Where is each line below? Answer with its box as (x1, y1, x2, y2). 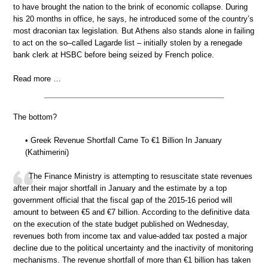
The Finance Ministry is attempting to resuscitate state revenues (29, 171, 252, 181)
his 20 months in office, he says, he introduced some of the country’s (13, 14, 254, 24)
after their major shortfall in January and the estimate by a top (13, 183, 227, 193)
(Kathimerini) (25, 148, 69, 157)
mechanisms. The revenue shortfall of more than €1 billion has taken (13, 255, 251, 264)
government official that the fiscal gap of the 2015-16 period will (13, 195, 232, 205)
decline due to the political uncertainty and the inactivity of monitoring (13, 243, 253, 252)
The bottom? (13, 112, 57, 121)
